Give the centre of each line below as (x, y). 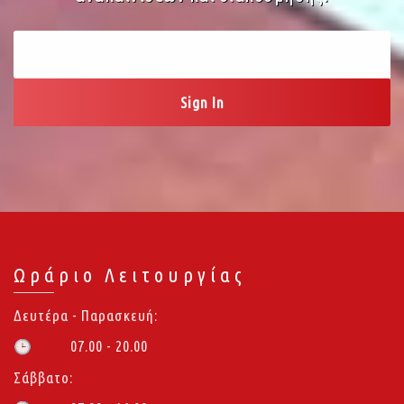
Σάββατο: (45, 378)
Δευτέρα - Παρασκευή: (87, 316)
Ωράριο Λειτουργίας (130, 275)
